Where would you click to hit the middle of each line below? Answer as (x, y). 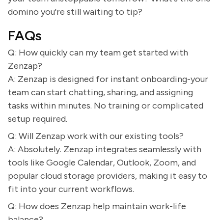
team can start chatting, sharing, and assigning (100, 92)
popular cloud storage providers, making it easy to (108, 176)
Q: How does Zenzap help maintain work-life (97, 206)
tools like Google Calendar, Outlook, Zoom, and (102, 163)
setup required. (38, 119)
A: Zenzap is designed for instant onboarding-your (108, 79)
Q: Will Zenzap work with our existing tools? (96, 136)
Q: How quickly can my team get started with (98, 53)
